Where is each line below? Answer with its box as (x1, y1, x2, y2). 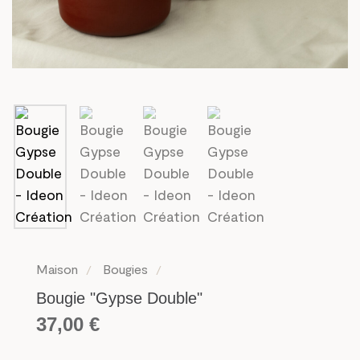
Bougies (102, 260, 148, 276)
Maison (36, 260, 78, 276)
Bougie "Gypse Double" (36, 288, 202, 307)
